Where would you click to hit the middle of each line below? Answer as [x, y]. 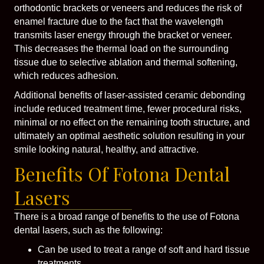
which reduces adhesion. [66, 75]
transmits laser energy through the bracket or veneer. [123, 35]
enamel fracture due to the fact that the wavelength [119, 21]
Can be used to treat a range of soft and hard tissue [144, 249]
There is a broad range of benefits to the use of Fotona [127, 216]
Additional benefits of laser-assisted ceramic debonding [130, 95]
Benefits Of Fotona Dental [122, 173]
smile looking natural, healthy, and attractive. [106, 149]
